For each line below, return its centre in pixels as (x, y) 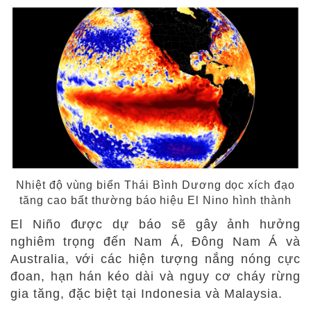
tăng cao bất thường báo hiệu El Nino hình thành (155, 200)
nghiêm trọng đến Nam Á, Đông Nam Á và (155, 241)
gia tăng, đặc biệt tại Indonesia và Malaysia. (147, 293)
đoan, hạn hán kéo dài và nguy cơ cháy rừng (155, 276)
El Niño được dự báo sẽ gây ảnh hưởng (155, 224)
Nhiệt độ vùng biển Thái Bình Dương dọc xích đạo (155, 185)
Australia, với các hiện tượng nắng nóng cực (155, 259)
